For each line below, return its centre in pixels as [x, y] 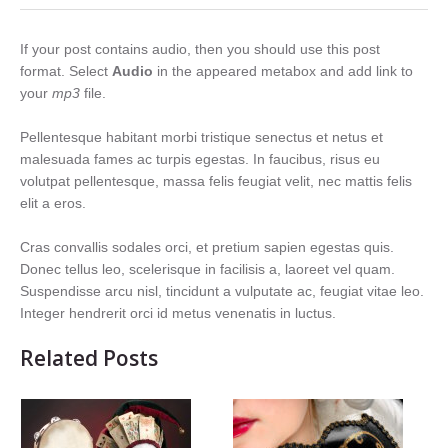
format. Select [66, 71]
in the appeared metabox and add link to [283, 71]
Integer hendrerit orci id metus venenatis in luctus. [178, 313]
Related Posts [89, 358]
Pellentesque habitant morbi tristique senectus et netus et [201, 137]
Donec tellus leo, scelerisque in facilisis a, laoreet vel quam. [207, 269]
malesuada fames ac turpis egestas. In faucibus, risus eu [200, 159]
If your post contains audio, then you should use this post [200, 49]
